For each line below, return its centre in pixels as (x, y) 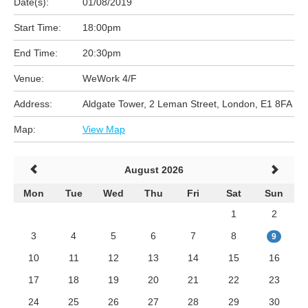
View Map (104, 129)
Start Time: (37, 27)
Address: (33, 104)
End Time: (36, 53)
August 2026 (154, 170)
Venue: (29, 78)
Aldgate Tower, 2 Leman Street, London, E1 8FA (187, 104)
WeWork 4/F (110, 78)
